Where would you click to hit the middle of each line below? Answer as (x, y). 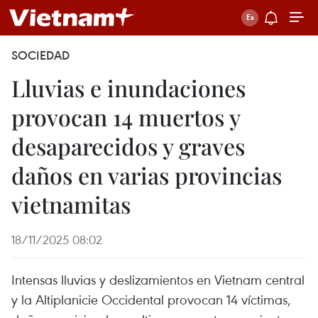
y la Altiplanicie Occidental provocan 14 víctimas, (151, 299)
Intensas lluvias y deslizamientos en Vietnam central (158, 279)
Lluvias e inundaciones (128, 88)
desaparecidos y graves (128, 146)
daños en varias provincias (147, 175)
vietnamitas (71, 204)
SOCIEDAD (40, 55)
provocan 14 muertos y (126, 117)
